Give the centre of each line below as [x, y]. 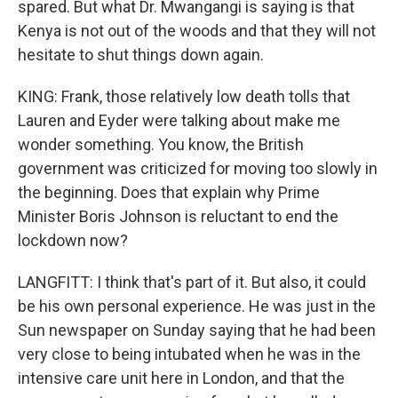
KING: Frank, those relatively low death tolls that [184, 96]
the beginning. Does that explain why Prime [169, 192]
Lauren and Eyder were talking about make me [179, 120]
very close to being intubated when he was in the [189, 354]
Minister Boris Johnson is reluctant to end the [178, 216]
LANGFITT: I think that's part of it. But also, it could [192, 282]
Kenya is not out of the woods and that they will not [197, 31]
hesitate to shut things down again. [141, 55]
